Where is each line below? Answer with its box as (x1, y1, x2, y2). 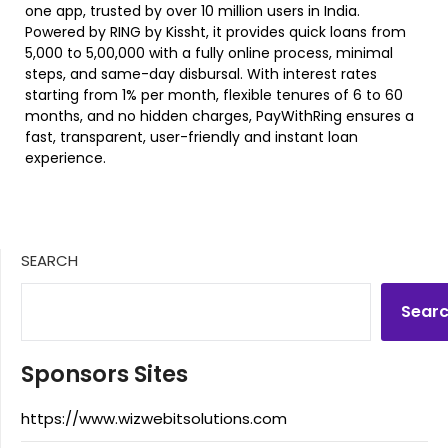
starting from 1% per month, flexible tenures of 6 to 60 (25, 84, 403, 105)
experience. (25, 147, 106, 168)
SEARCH (21, 249, 78, 271)
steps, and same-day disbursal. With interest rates (25, 63, 377, 84)
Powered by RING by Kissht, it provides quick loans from (25, 21, 406, 42)
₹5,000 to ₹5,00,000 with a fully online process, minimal (25, 42, 393, 63)
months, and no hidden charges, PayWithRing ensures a (25, 105, 414, 126)
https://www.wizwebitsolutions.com (21, 407, 287, 429)
